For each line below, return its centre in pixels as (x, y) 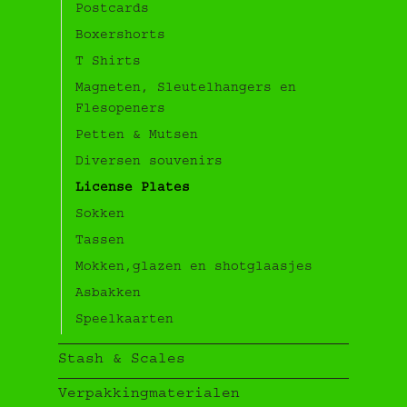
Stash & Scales (122, 360)
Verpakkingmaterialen (149, 395)
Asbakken (108, 294)
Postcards (112, 10)
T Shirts (108, 62)
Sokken (100, 215)
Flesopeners (120, 109)
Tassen (100, 241)
